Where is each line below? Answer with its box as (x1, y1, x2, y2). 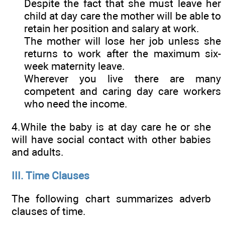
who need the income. (24, 97, 128, 110)
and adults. (12, 146, 64, 159)
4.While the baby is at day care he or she (12, 121, 211, 134)
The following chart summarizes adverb (12, 192, 211, 205)
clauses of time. (12, 205, 86, 218)
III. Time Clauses (12, 169, 89, 182)
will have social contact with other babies (12, 133, 211, 146)
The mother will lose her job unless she (24, 35, 221, 48)
